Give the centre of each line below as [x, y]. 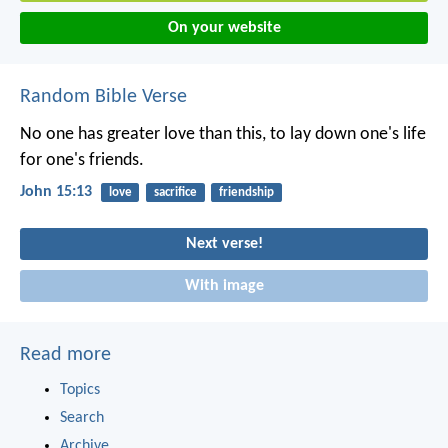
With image [224, 286]
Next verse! [224, 244]
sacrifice [175, 193]
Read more [65, 355]
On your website [224, 28]
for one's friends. [82, 161]
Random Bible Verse [103, 97]
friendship [246, 193]
